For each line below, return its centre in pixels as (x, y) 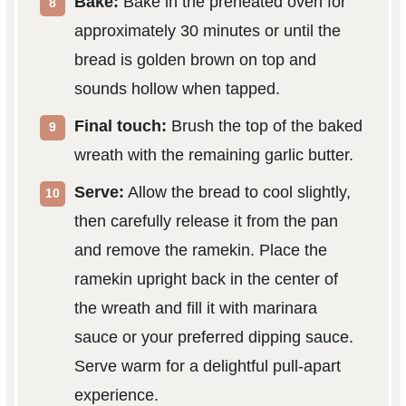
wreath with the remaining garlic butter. (213, 155)
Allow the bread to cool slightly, (237, 193)
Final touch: (120, 126)
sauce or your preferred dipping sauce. (213, 338)
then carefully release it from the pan (206, 222)
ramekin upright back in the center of (206, 280)
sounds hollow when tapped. (177, 89)
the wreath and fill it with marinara (195, 309)
